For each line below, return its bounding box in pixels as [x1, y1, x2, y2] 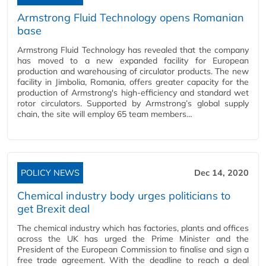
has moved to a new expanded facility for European [17, 55, 249, 66]
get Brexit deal [17, 202, 90, 216]
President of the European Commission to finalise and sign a [17, 244, 249, 255]
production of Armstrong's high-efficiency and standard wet [17, 87, 249, 98]
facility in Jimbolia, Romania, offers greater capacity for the [17, 77, 249, 87]
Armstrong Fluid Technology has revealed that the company [17, 45, 249, 55]
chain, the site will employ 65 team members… [17, 109, 192, 119]
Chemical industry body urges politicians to [17, 189, 230, 202]
